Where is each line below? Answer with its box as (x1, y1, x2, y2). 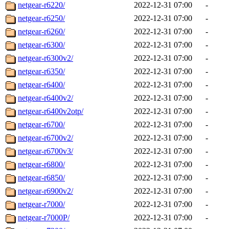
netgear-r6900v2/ (18, 187, 73, 196)
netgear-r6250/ (18, 14, 65, 23)
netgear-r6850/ (18, 173, 65, 182)
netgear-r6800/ (18, 160, 65, 169)
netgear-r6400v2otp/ (18, 107, 83, 116)
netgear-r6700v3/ (18, 147, 73, 156)
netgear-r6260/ (18, 27, 65, 36)
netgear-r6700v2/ (18, 133, 73, 143)
